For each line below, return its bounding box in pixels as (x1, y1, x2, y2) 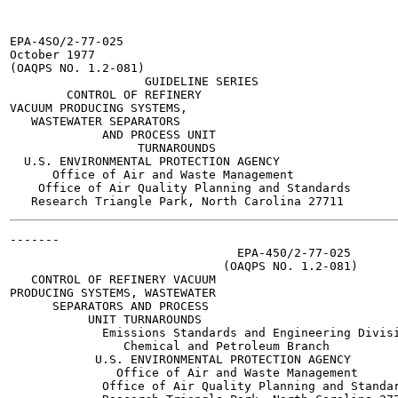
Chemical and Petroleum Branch (10, 339, 330, 353)
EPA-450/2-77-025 (10, 246, 351, 259)
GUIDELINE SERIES (10, 75, 259, 88)
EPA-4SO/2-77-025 (10, 35, 123, 48)
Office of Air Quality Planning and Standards (10, 181, 351, 195)
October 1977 (10, 48, 95, 61)
